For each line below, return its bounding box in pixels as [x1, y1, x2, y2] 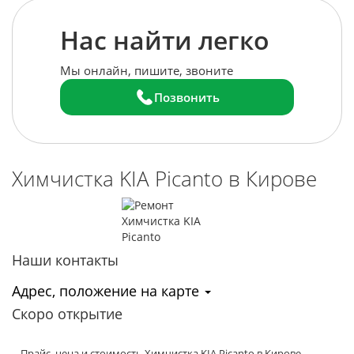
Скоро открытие [12, 304, 122, 323]
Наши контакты [12, 250, 119, 269]
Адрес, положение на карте [12, 281, 203, 300]
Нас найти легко [60, 23, 269, 57]
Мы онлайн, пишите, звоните [60, 62, 233, 78]
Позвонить [153, 89, 220, 105]
